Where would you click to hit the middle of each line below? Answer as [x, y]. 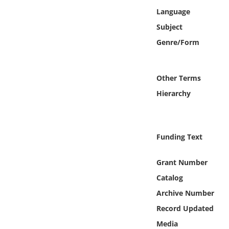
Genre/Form [178, 42]
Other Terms [178, 78]
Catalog [169, 178]
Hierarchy [173, 93]
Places [68, 89]
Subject [169, 27]
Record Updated [185, 208]
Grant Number [182, 162]
